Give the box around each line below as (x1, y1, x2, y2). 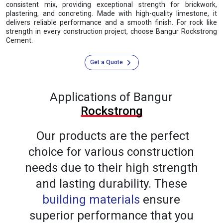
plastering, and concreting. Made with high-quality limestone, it (6, 9, 217, 18)
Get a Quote (90, 59, 124, 66)
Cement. (6, 36, 33, 45)
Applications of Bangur (50, 90, 173, 105)
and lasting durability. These (35, 177, 187, 191)
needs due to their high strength (24, 161, 198, 175)
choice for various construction (28, 145, 195, 159)
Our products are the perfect (33, 129, 190, 143)
